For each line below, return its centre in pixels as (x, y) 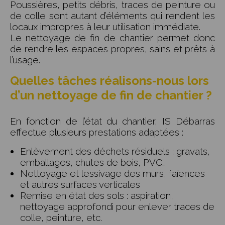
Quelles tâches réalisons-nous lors (109, 81)
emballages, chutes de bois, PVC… (93, 162)
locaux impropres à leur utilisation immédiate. (105, 27)
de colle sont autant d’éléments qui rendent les (113, 16)
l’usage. (25, 60)
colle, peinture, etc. (61, 218)
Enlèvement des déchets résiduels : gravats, (115, 151)
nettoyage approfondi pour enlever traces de (117, 207)
